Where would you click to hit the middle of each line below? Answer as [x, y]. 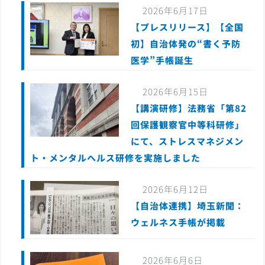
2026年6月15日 [175, 92]
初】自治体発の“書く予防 [186, 44]
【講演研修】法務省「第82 [189, 108]
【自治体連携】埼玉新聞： [188, 206]
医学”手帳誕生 [167, 60]
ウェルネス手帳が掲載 [178, 222]
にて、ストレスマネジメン [187, 141]
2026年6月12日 [175, 189]
